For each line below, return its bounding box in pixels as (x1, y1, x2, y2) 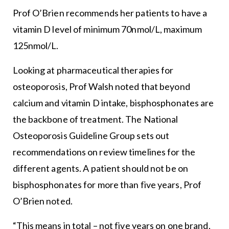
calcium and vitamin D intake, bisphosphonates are (12, 97, 214, 109)
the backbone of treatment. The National (12, 113, 178, 125)
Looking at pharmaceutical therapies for (12, 64, 174, 76)
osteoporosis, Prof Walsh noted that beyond (12, 81, 190, 93)
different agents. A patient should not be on (12, 163, 188, 174)
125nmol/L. (12, 40, 59, 52)
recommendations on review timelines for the (12, 146, 195, 158)
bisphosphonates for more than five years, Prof (12, 179, 202, 191)
